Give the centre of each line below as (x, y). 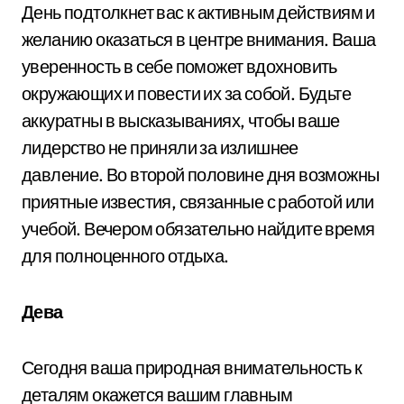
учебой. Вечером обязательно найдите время (198, 228)
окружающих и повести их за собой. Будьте (186, 93)
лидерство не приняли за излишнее (160, 147)
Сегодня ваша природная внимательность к (192, 367)
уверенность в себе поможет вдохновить (179, 66)
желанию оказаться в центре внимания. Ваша (199, 39)
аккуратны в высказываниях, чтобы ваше (181, 120)
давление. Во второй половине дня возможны (201, 174)
